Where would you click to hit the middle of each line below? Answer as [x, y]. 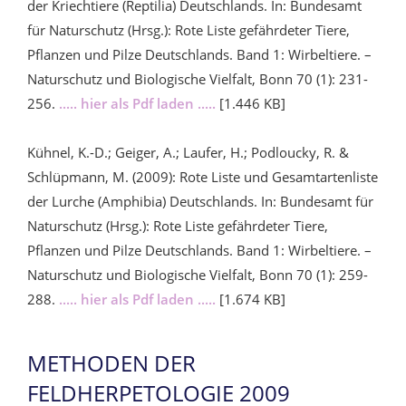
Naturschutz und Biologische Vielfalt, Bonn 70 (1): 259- [198, 274]
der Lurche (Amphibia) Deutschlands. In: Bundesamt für [200, 201]
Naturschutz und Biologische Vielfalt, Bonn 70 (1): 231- [198, 78]
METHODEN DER [111, 362]
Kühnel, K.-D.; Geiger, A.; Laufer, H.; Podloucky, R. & [188, 152]
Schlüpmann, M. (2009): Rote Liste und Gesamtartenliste [203, 176]
